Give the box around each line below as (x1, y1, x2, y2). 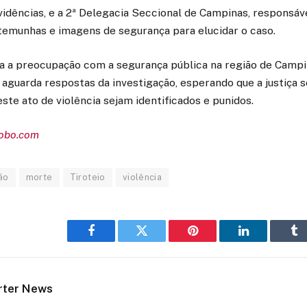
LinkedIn (242, 234, 288, 247)
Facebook (90, 234, 138, 247)
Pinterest (191, 234, 235, 247)
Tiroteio (69, 172, 106, 183)
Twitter (140, 234, 177, 247)
